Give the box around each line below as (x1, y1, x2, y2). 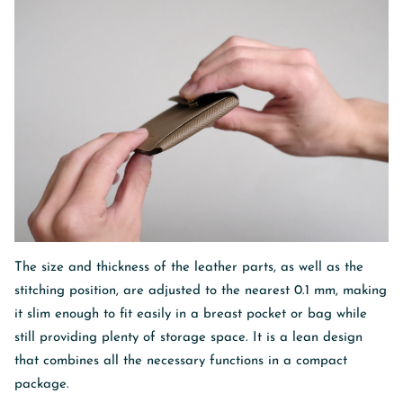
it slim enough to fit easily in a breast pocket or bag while (14, 308, 367, 322)
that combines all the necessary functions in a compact (14, 354, 347, 369)
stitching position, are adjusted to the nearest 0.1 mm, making (14, 284, 387, 299)
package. (14, 378, 69, 392)
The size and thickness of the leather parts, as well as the (14, 261, 363, 275)
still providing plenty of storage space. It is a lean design (14, 331, 363, 345)
